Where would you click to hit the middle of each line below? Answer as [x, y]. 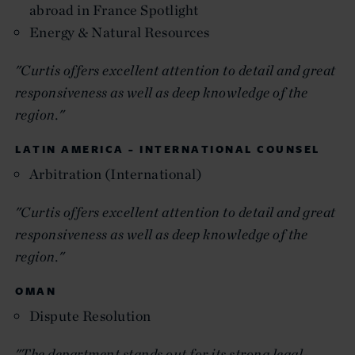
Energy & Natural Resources [120, 32]
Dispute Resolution [90, 315]
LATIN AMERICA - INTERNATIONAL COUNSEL [168, 149]
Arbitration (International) [116, 174]
